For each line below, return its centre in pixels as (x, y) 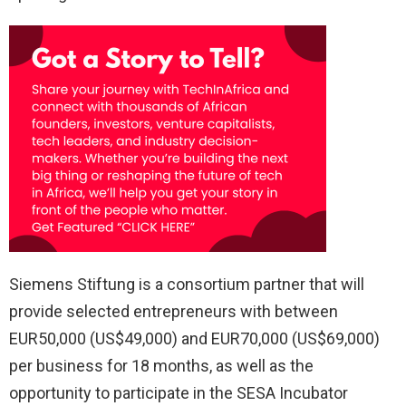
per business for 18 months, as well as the (161, 365)
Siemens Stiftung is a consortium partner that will (187, 284)
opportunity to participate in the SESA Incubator (179, 392)
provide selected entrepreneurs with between (174, 311)
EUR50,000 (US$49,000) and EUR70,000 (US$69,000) (194, 338)
